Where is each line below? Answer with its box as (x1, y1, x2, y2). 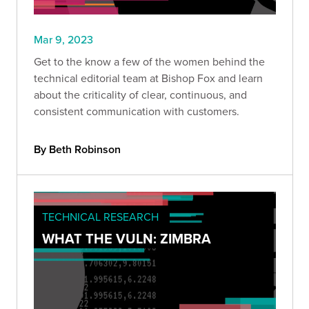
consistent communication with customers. (34, 103, 239, 119)
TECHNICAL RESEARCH (42, 209, 159, 225)
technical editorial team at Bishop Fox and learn (34, 70, 263, 86)
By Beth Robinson (34, 141, 121, 158)
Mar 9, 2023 (34, 32, 93, 48)
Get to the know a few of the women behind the (34, 54, 265, 70)
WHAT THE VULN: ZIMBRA (42, 228, 211, 249)
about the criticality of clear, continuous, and (34, 87, 247, 103)
